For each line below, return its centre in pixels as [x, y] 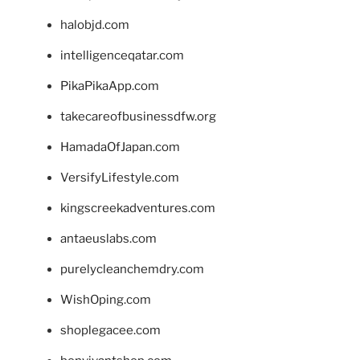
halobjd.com [95, 25]
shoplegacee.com [110, 331]
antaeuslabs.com [108, 239]
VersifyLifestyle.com [120, 178]
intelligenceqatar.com [122, 56]
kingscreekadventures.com [138, 209]
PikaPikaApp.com [110, 86]
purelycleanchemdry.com [132, 270]
